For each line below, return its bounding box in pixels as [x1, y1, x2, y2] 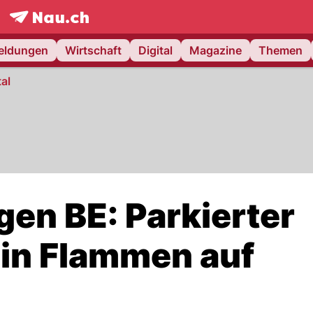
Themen [259, 43, 303, 57]
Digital [138, 43, 173, 57]
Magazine [189, 43, 242, 57]
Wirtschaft [65, 43, 122, 57]
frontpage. [8, 24, 64, 38]
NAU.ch [64, 24, 103, 38]
